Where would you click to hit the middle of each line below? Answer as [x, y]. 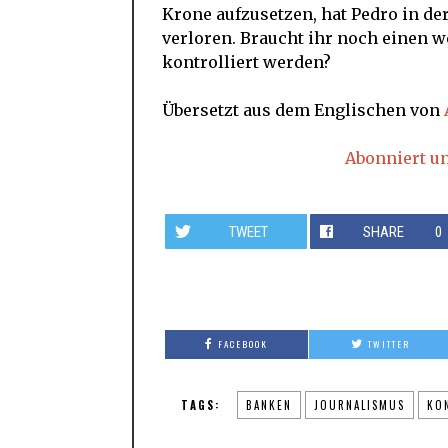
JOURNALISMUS [359, 405]
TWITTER [388, 344]
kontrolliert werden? [246, 62]
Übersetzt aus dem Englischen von [303, 110]
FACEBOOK [242, 344]
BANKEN [269, 405]
